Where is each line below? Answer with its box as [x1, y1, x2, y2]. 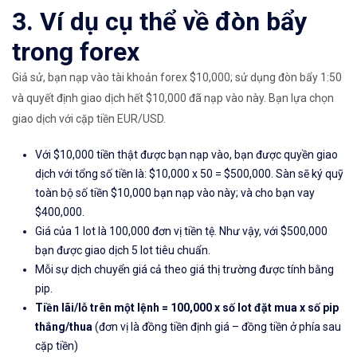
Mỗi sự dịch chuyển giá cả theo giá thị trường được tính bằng [35, 263, 334, 277]
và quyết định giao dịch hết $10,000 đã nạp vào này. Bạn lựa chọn [12, 92, 334, 105]
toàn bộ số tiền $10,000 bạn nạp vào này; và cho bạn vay [35, 186, 315, 200]
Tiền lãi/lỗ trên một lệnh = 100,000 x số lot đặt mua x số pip [35, 301, 339, 315]
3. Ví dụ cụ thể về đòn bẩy [12, 6, 307, 37]
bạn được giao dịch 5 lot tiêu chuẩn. [35, 244, 210, 257]
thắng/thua [35, 320, 95, 334]
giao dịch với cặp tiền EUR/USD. [12, 112, 166, 126]
